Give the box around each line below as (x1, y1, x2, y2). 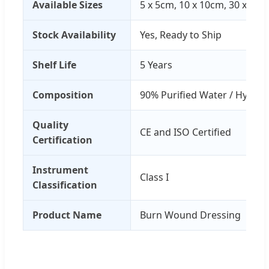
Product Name (32, 208, 101, 222)
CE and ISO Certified (140, 125, 231, 139)
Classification (32, 178, 97, 192)
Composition (32, 88, 94, 101)
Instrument (32, 163, 88, 177)
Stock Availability (32, 28, 116, 41)
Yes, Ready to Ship (140, 28, 222, 41)
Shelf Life (32, 58, 76, 71)
